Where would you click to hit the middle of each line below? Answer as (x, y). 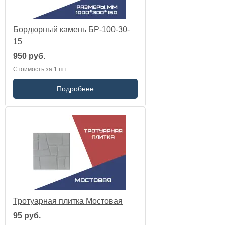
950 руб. (29, 56)
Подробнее (75, 89)
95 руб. (27, 216)
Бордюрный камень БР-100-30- (71, 29)
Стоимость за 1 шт (40, 69)
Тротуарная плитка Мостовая (68, 201)
